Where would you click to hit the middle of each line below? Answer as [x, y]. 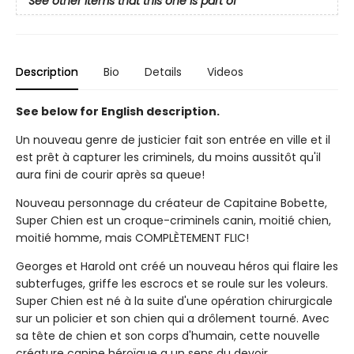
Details [163, 72]
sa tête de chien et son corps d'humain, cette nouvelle [168, 335]
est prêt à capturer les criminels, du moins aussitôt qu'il [168, 157]
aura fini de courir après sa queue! [110, 174]
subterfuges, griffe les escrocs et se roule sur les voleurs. [172, 283]
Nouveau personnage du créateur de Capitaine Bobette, [171, 203]
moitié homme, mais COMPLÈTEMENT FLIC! [132, 237]
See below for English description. [118, 111]
